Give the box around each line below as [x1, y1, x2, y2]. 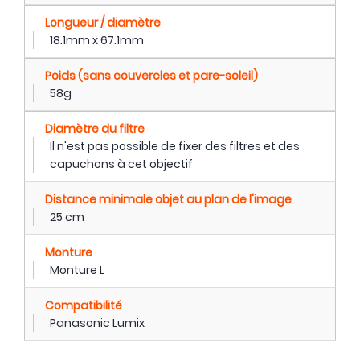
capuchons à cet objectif [50, 156, 193, 172]
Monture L [50, 262, 104, 278]
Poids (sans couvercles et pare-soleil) [45, 67, 258, 84]
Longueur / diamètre [45, 14, 161, 31]
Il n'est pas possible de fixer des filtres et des [50, 138, 300, 154]
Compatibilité [45, 297, 122, 313]
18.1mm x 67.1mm [50, 32, 144, 48]
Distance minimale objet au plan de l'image [45, 191, 292, 207]
